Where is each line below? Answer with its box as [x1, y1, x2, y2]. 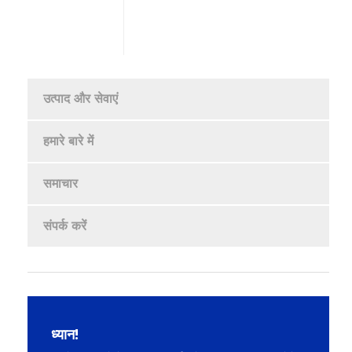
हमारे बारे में [43, 133, 93, 148]
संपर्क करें [43, 218, 86, 233]
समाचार [43, 175, 78, 191]
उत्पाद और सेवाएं [43, 90, 118, 106]
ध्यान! [51, 325, 79, 343]
